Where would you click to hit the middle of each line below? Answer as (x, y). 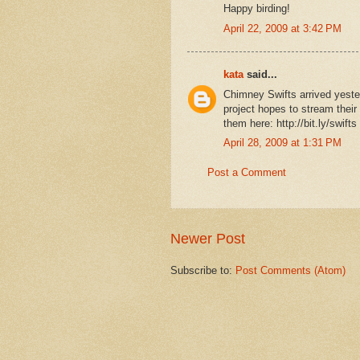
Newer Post (208, 238)
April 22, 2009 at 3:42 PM (282, 28)
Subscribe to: (203, 270)
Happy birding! (257, 9)
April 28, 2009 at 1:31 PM (282, 143)
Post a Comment (247, 173)
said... (260, 75)
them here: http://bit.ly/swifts (290, 123)
